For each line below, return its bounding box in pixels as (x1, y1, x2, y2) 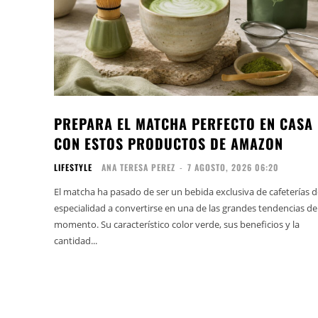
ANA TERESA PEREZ (102, 160, 175, 173)
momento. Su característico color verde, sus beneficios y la (54, 217, 300, 231)
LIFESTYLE (54, 160, 92, 173)
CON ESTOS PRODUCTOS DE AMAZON (54, 132, 283, 154)
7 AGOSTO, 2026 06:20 (187, 160, 279, 173)
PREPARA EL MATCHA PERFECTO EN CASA (54, 112, 313, 134)
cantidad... (54, 234, 97, 247)
